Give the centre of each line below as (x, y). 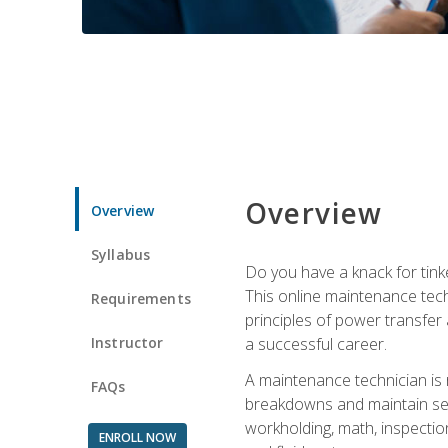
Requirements (141, 298)
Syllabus (121, 254)
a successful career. (315, 343)
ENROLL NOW (137, 437)
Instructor (127, 342)
